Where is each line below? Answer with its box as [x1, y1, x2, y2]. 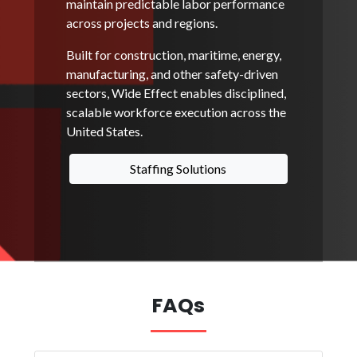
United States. [66, 124, 143, 139]
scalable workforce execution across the [66, 104, 287, 120]
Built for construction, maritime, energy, [66, 47, 282, 63]
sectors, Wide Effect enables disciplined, [66, 85, 287, 101]
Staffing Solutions [130, 161, 227, 177]
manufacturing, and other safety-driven [66, 66, 279, 82]
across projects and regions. [66, 15, 218, 31]
